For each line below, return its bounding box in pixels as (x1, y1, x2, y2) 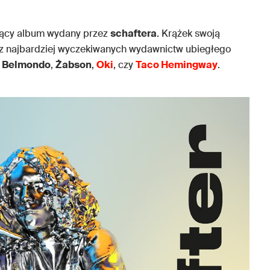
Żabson (55, 58, 92, 71)
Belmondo (2, 58, 51, 71)
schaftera (110, 27, 157, 40)
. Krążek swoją (157, 27, 220, 40)
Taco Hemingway (136, 58, 218, 71)
